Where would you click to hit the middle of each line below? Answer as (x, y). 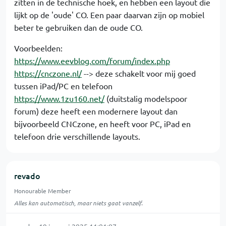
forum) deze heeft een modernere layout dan (96, 111)
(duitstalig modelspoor (146, 99)
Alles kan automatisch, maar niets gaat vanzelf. (78, 203)
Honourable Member (43, 191)
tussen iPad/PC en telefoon (63, 86)
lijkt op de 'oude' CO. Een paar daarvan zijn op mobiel (109, 15)
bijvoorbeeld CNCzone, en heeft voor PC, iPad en (102, 124)
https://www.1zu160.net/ (59, 99)
